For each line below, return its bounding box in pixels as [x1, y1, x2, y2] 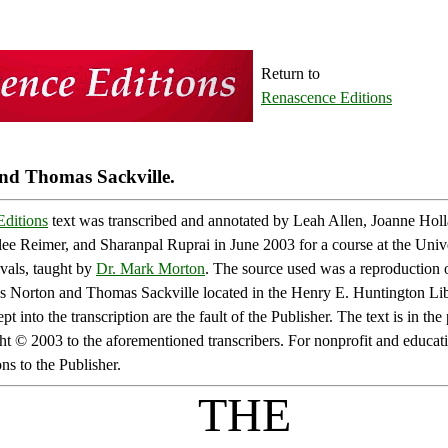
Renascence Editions [261, 89, 392, 106]
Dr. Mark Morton [96, 260, 205, 277]
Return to [261, 65, 324, 82]
